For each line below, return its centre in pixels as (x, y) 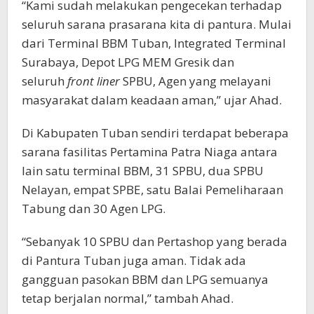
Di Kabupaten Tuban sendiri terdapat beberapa (155, 133)
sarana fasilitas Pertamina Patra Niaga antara (150, 152)
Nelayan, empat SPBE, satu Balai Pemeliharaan (152, 190)
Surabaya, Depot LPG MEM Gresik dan (128, 62)
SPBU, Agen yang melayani (196, 81)
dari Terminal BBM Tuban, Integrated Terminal (154, 43)
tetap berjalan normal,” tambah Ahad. (128, 299)
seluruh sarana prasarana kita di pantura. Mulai (157, 25)
